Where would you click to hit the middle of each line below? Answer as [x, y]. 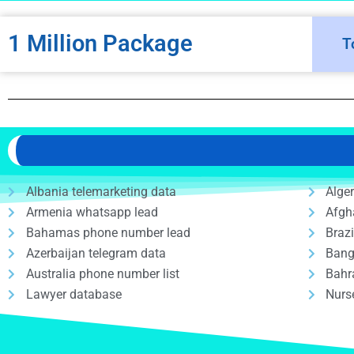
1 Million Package [100, 44]
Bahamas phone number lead [108, 232]
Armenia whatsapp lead [92, 212]
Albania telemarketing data [101, 191]
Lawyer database [73, 294]
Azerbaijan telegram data [96, 253]
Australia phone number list [102, 273]
